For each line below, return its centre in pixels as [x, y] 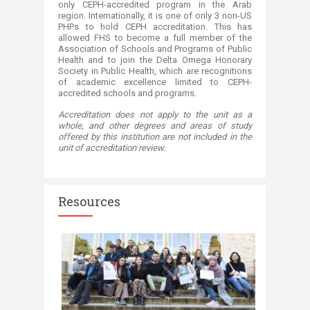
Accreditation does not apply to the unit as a [155, 114]
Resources [89, 201]
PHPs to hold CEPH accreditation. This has [155, 26]
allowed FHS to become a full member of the [155, 37]
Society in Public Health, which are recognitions [155, 71]
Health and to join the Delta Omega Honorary [155, 60]
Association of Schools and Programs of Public [155, 48]
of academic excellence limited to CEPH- [155, 82]
